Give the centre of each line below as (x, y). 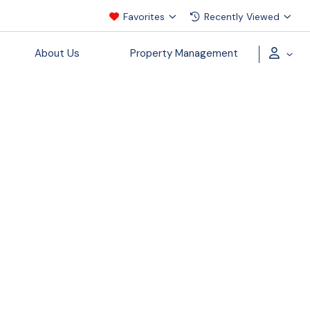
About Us (57, 53)
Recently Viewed (242, 17)
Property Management (184, 53)
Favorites (144, 17)
